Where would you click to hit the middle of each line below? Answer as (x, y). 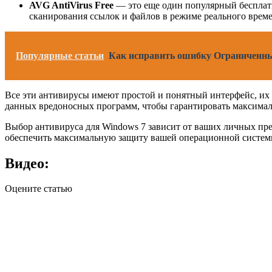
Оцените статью (39, 189)
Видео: (27, 163)
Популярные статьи (60, 55)
